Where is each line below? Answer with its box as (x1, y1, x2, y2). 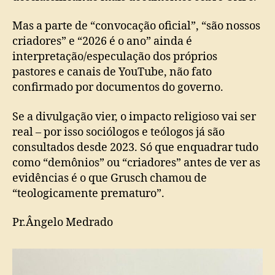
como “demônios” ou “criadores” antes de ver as (12, 155, 260, 170)
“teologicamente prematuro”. (12, 186, 165, 201)
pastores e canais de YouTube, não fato (12, 65, 212, 80)
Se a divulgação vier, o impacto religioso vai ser (12, 109, 256, 124)
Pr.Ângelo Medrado (12, 215, 113, 230)
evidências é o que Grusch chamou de (12, 171, 207, 185)
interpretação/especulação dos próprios (12, 50, 217, 64)
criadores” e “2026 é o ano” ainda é (12, 34, 192, 49)
